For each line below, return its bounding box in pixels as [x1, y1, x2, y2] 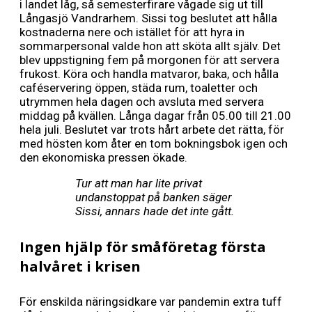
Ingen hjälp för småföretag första [19, 237, 266, 257]
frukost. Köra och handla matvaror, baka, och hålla [19, 67, 279, 81]
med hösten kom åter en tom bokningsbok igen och [19, 136, 288, 151]
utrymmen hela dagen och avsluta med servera [19, 95, 264, 109]
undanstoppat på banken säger [75, 190, 232, 205]
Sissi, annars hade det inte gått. [75, 204, 234, 219]
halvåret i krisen [19, 256, 141, 276]
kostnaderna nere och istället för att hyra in [19, 25, 244, 40]
